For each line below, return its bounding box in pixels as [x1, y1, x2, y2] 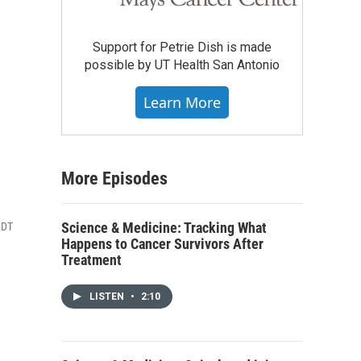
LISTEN [89, 291, 127, 303]
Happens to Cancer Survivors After [61, 235, 263, 253]
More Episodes [61, 168, 168, 189]
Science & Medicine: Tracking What [61, 219, 267, 237]
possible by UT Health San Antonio [85, 57, 280, 73]
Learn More [143, 93, 221, 113]
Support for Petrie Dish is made [93, 39, 272, 56]
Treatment [61, 251, 122, 269]
